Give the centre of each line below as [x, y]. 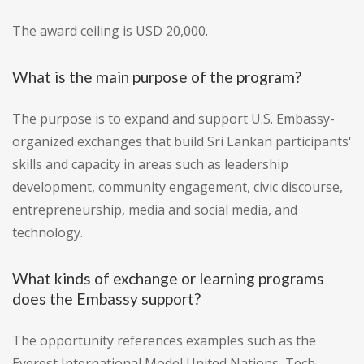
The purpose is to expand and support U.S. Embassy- [173, 119]
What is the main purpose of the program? [157, 77]
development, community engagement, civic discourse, [178, 187]
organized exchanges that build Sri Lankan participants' [182, 142]
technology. [48, 233]
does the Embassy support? [106, 299]
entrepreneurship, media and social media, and [155, 210]
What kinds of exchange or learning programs [168, 279]
